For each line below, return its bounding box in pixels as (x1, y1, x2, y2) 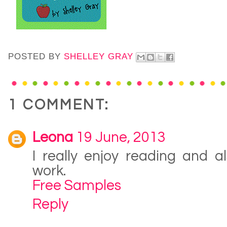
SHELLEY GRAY (64, 52, 133, 62)
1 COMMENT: (8, 98, 109, 113)
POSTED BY (8, 52, 64, 62)
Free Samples (32, 178, 121, 194)
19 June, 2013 (76, 130, 166, 145)
